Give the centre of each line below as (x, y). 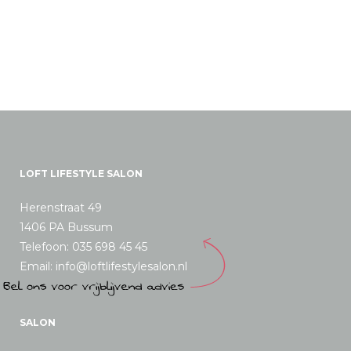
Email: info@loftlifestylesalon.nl (103, 266)
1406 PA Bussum (66, 227)
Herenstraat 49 (61, 208)
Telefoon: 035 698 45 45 (83, 247)
